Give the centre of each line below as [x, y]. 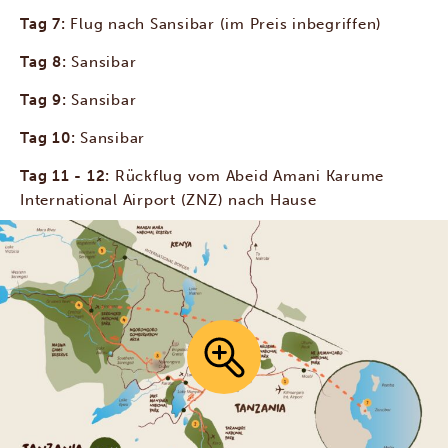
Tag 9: [46, 100]
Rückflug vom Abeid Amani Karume [249, 176]
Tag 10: [50, 138]
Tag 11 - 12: [67, 176]
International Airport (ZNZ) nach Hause [168, 200]
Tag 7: [45, 24]
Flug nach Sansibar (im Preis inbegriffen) [226, 24]
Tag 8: [46, 62]
